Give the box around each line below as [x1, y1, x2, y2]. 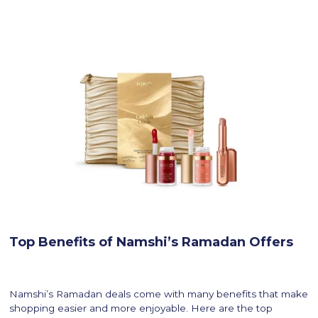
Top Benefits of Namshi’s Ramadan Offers [9, 234, 294, 250]
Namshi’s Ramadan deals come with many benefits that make [9, 287, 309, 300]
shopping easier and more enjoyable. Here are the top [9, 302, 273, 314]
